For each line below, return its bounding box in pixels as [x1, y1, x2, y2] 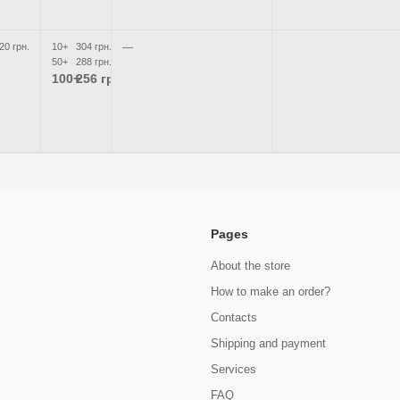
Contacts [211, 311, 257, 324]
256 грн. [75, 71, 125, 86]
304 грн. [75, 41, 112, 52]
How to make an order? [211, 285, 330, 298]
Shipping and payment [211, 337, 326, 350]
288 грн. [75, 56, 112, 67]
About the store [211, 259, 290, 272]
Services [211, 362, 256, 376]
